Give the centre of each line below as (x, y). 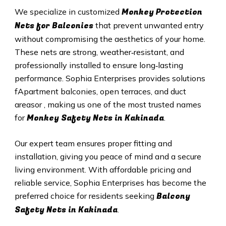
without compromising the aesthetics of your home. (110, 39)
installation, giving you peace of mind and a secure (108, 157)
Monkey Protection (162, 12)
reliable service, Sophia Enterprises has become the (110, 183)
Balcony (173, 196)
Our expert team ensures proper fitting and (93, 144)
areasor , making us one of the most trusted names (108, 105)
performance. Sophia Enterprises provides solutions (110, 78)
